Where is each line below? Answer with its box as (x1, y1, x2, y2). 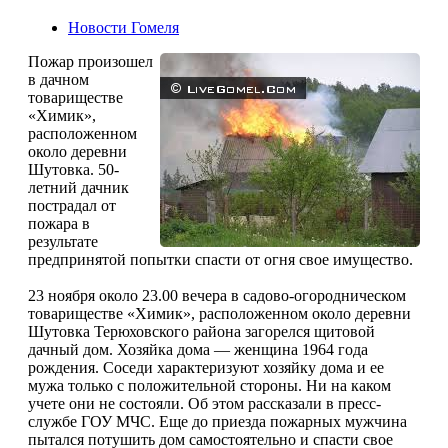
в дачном (28, 70, 89, 88)
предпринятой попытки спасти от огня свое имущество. (28, 250, 413, 268)
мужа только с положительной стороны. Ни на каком (28, 376, 391, 394)
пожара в (28, 214, 90, 232)
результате (28, 232, 98, 250)
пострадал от (28, 196, 116, 214)
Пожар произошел (28, 52, 153, 70)
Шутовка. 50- (28, 160, 119, 178)
